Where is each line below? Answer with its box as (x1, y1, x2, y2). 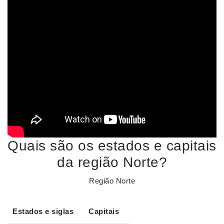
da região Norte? (57, 154, 167, 170)
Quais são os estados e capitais (7, 138, 216, 153)
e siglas (42, 207, 73, 215)
